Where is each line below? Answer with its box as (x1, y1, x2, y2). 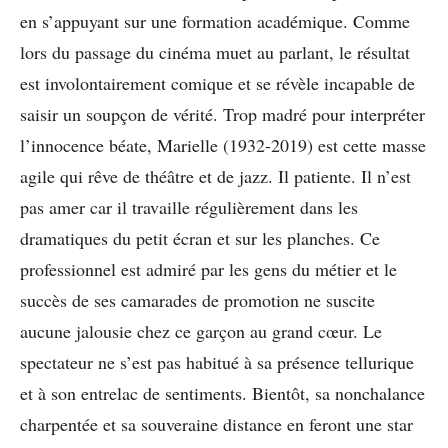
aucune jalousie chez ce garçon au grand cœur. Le (20, 319, 382, 344)
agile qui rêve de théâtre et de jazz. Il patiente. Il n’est (20, 164, 411, 189)
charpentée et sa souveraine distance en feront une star (20, 412, 413, 437)
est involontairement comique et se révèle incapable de (20, 71, 415, 96)
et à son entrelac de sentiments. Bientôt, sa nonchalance (20, 381, 425, 406)
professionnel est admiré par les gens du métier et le (20, 257, 397, 282)
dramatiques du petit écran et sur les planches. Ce (20, 226, 380, 251)
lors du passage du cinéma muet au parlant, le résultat (20, 40, 410, 65)
